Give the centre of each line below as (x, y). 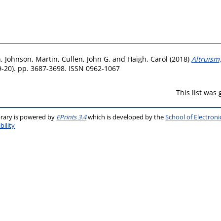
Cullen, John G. (86, 59)
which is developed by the (126, 117)
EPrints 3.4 (72, 117)
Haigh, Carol (147, 59)
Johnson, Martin (31, 59)
